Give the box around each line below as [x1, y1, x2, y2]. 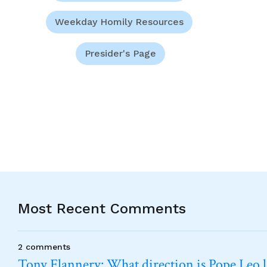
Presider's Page [85, 47, 156, 59]
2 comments [18, 242, 70, 252]
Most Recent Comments [18, 200, 186, 217]
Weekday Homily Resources [54, 15, 184, 27]
